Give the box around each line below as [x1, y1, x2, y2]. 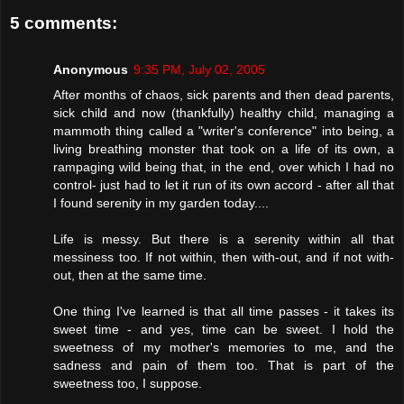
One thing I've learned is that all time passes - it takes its [53, 304, 394, 319]
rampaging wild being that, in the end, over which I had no [53, 160, 394, 175]
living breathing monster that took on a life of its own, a [53, 142, 394, 157]
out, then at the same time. [53, 268, 207, 283]
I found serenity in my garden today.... [53, 196, 269, 211]
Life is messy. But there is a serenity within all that [53, 232, 394, 247]
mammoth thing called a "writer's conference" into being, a [53, 124, 394, 139]
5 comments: [10, 14, 117, 33]
